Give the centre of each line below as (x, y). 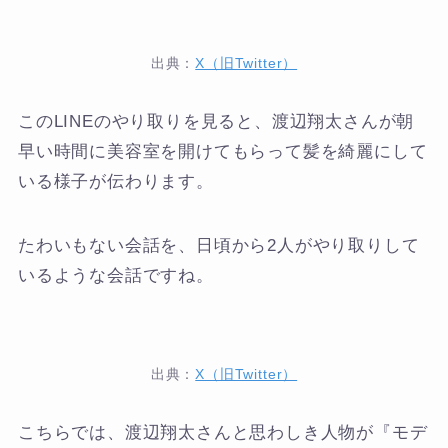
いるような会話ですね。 (115, 275)
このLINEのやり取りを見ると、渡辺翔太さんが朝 (216, 121)
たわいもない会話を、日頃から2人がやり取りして (218, 245)
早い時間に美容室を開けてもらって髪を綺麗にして (222, 151)
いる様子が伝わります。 (115, 181)
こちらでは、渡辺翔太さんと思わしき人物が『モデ (222, 433)
